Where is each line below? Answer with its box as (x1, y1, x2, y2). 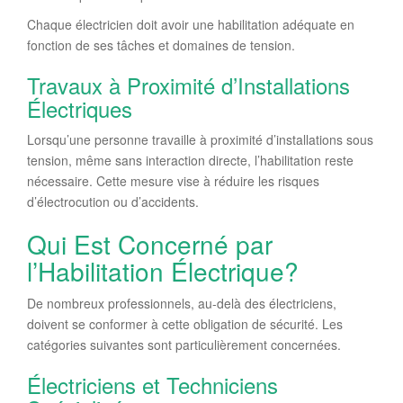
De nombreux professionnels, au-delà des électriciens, (27, 294, 336, 312)
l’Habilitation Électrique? (27, 253, 299, 289)
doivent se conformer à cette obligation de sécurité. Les (27, 315, 343, 333)
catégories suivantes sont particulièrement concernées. (27, 336, 341, 354)
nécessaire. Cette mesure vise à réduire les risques (27, 172, 319, 190)
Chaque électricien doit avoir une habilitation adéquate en (27, 15, 354, 33)
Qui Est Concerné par (27, 226, 273, 262)
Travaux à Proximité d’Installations (27, 69, 350, 101)
